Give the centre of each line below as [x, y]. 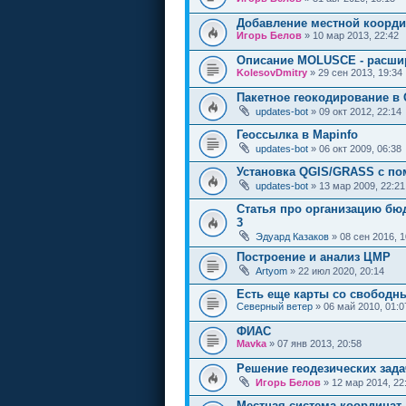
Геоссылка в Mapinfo [297, 134]
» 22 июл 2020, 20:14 [336, 271]
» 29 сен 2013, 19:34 [355, 72]
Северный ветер [275, 307]
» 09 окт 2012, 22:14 [355, 111]
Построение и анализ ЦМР [314, 257]
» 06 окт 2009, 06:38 [355, 148]
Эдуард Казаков [292, 236]
